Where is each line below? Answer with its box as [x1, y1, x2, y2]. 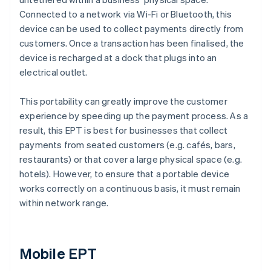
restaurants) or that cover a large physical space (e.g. [19, 153, 243, 166]
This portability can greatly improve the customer [19, 95, 227, 108]
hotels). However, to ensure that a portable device [19, 168, 230, 180]
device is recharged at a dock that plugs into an [19, 51, 217, 64]
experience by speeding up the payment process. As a [19, 109, 249, 122]
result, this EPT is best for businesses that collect [19, 124, 228, 137]
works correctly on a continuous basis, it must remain [19, 182, 241, 195]
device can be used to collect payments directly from [19, 22, 244, 35]
